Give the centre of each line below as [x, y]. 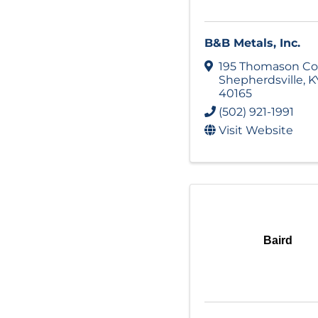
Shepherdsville [261, 79]
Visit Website [256, 130]
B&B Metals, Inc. [252, 43]
